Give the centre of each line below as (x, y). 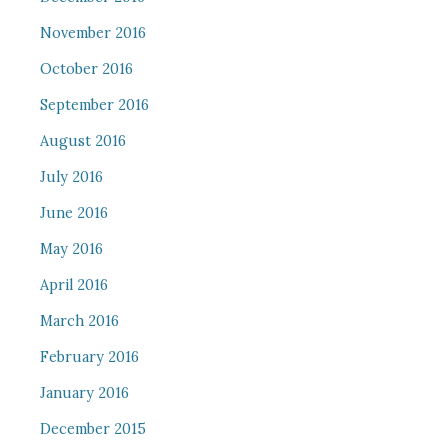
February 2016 (89, 357)
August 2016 (82, 141)
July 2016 (71, 177)
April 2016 (73, 285)
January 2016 (84, 393)
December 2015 (92, 429)
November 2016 (92, 33)
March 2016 (79, 321)
